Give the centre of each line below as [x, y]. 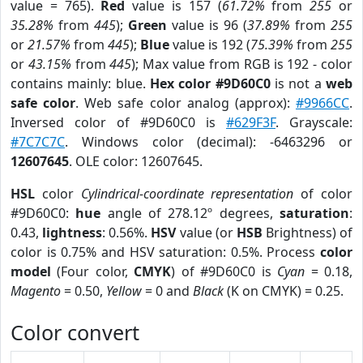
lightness [73, 233]
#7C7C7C [38, 142]
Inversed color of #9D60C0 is [118, 122]
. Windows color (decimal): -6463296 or [209, 142]
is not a [298, 83]
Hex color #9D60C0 [210, 83]
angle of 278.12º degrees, [190, 213]
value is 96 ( [207, 25]
